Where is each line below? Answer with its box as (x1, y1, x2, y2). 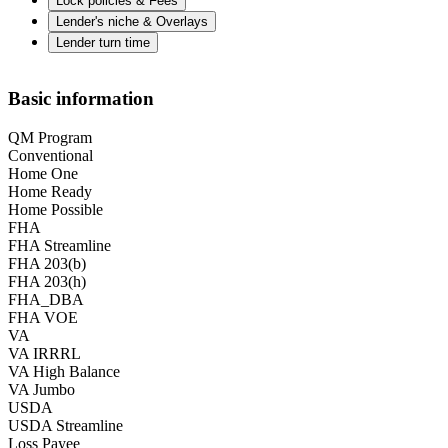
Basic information (8, 87, 154, 109)
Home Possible (8, 200, 103, 218)
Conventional (8, 146, 93, 164)
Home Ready (8, 182, 92, 200)
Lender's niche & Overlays (56, 14, 208, 30)
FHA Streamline (8, 236, 111, 254)
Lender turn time (56, 35, 150, 51)
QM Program (8, 128, 92, 146)
